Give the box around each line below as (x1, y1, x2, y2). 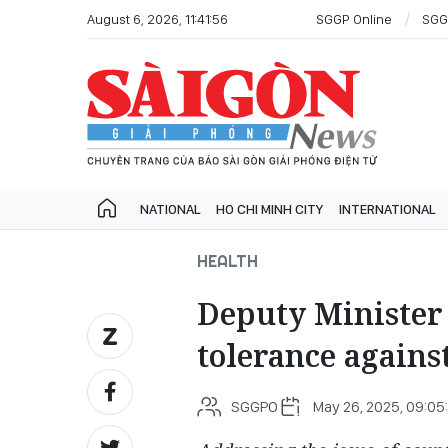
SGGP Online (316, 10, 392, 27)
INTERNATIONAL (339, 201, 435, 217)
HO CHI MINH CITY (216, 201, 323, 217)
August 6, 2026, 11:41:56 (87, 10, 228, 27)
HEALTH (197, 251, 258, 271)
